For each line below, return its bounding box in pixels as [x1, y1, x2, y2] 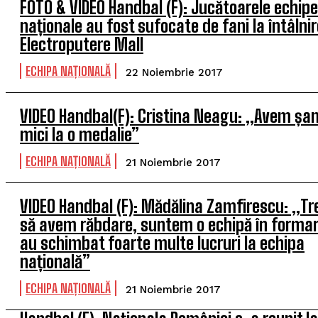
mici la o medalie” [20, 124, 139, 145]
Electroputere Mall [20, 34, 143, 55]
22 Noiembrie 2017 [126, 66, 223, 79]
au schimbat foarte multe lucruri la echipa [20, 233, 305, 253]
